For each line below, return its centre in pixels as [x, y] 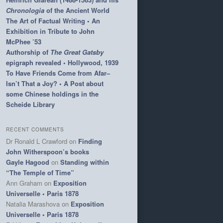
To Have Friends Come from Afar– [58, 73]
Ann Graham [24, 183]
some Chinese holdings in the [52, 94]
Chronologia [25, 10]
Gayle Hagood [28, 162]
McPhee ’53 [24, 42]
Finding [90, 141]
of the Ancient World [77, 10]
